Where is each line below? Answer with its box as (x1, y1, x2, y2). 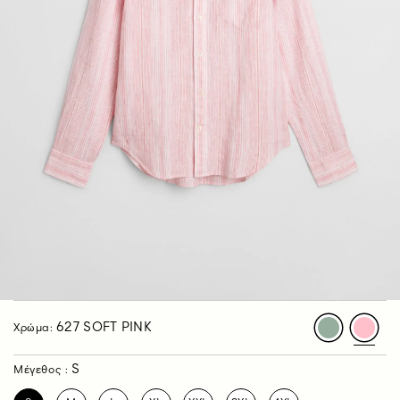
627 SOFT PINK (56, 321, 152, 334)
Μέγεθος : (13, 365, 71, 376)
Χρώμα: (13, 323, 57, 334)
